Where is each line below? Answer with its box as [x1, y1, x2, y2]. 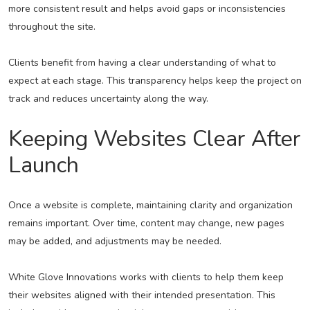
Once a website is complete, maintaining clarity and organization [8, 199, 293, 212]
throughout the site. [8, 20, 95, 34]
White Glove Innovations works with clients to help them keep [8, 271, 284, 284]
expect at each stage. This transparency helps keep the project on [8, 74, 302, 88]
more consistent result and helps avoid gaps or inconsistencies [8, 2, 286, 16]
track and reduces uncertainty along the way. [8, 92, 208, 106]
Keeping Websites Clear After [8, 124, 301, 154]
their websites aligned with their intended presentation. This [8, 289, 275, 302]
